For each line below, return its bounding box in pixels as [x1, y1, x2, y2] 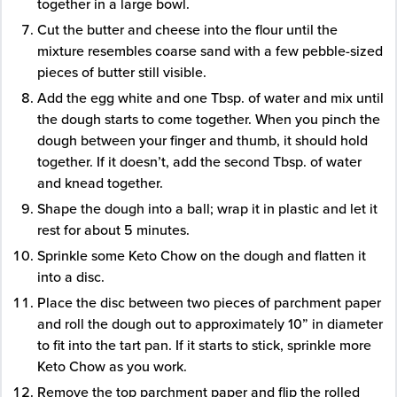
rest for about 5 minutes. [37, 220, 190, 240]
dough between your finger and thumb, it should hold [37, 130, 368, 151]
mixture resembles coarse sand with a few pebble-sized [37, 41, 383, 61]
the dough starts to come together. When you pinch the [37, 109, 380, 129]
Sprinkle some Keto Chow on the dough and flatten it [37, 245, 366, 266]
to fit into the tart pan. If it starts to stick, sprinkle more [37, 335, 371, 355]
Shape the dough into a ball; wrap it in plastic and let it [37, 198, 378, 219]
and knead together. [37, 173, 163, 193]
